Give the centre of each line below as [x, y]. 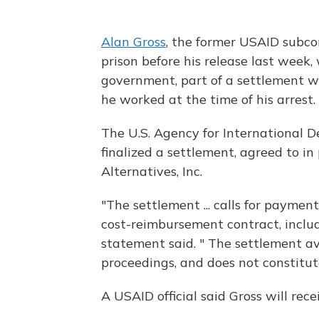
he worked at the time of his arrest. [208, 99]
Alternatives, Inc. [152, 171]
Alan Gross [134, 42]
